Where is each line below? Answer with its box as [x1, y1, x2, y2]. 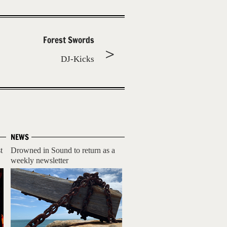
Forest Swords [43, 33, 94, 46]
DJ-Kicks [61, 54, 94, 64]
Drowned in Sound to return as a [11, 146, 115, 155]
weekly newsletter [11, 156, 68, 165]
